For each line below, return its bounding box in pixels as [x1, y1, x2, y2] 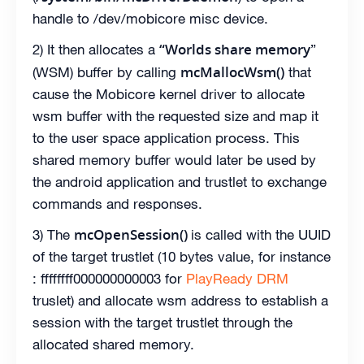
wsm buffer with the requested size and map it [32, 106, 318, 125]
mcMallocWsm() [180, 62, 284, 81]
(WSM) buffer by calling [32, 63, 180, 81]
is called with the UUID [191, 225, 331, 244]
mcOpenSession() [74, 224, 191, 244]
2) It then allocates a [32, 40, 159, 58]
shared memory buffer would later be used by [32, 150, 316, 169]
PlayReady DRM [186, 269, 288, 288]
